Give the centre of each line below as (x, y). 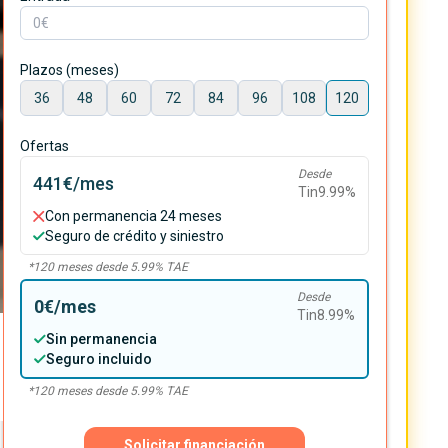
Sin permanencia (101, 338)
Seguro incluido (98, 358)
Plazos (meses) (69, 70)
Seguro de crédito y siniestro (135, 235)
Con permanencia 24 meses (134, 215)
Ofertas (44, 146)
